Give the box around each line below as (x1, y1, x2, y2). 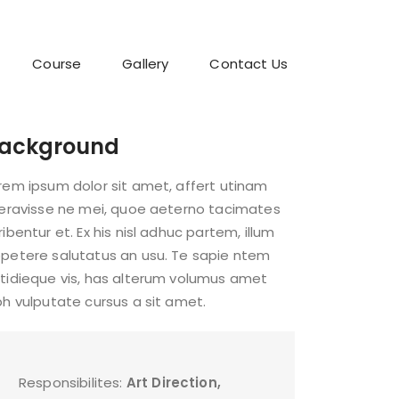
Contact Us (209, 53, 288, 73)
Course (32, 53, 82, 73)
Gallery (122, 53, 169, 73)
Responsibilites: (19, 372, 126, 392)
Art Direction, (126, 372, 221, 392)
